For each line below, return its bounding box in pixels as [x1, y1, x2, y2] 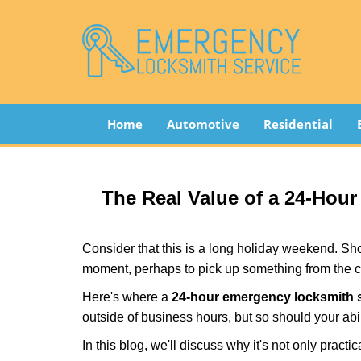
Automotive [166, 116, 239, 132]
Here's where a [82, 290, 172, 304]
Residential [263, 116, 333, 132]
